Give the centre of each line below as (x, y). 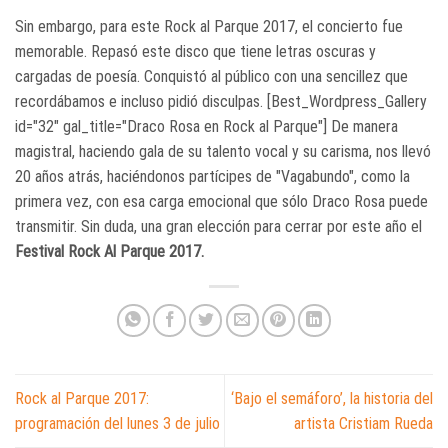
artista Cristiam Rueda (363, 423)
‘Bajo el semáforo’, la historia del (332, 398)
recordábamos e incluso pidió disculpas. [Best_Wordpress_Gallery (221, 101)
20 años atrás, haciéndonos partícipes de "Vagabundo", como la (212, 176)
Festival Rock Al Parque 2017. (109, 251)
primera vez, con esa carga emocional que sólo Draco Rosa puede (221, 201)
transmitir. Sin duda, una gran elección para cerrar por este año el (218, 226)
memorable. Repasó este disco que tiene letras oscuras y (195, 51)
